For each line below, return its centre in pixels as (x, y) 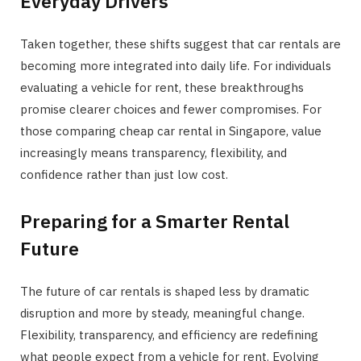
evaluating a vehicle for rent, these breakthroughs (162, 87)
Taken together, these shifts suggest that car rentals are (180, 44)
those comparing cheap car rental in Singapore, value (171, 131)
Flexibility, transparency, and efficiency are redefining (169, 335)
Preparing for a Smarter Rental (155, 221)
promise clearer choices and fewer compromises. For (171, 109)
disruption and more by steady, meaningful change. (162, 313)
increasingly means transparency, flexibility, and (154, 152)
